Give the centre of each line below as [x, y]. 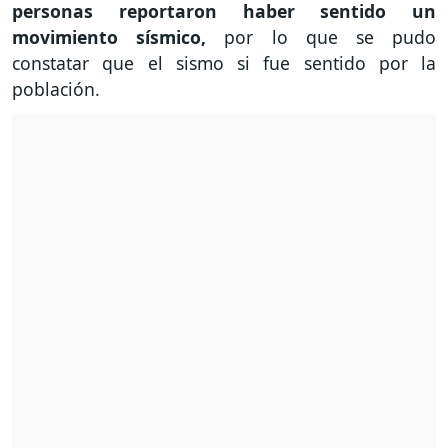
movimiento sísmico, [118, 37]
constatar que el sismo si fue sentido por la [224, 63]
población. [56, 89]
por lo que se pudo [330, 37]
